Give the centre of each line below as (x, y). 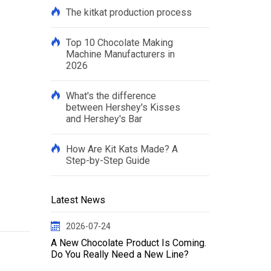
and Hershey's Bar (104, 119)
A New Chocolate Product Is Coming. (128, 243)
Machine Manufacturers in (120, 54)
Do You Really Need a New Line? (119, 254)
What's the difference (111, 96)
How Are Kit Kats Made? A (122, 149)
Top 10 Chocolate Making (119, 43)
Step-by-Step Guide (108, 161)
